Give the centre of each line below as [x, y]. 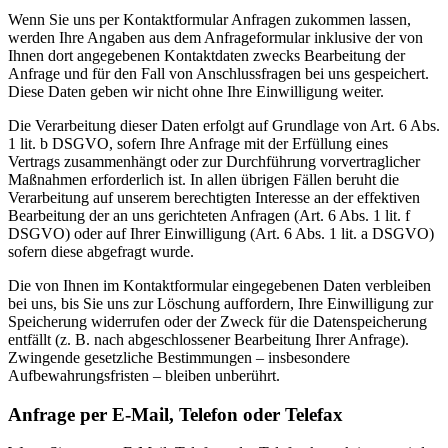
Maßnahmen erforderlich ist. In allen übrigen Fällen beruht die [203, 179]
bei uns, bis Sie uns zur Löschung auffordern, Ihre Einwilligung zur [220, 303]
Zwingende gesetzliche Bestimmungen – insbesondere [179, 357]
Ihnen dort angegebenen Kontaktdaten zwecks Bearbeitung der [206, 55]
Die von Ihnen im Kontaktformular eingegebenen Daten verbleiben [219, 285]
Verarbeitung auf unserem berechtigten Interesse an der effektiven [214, 197]
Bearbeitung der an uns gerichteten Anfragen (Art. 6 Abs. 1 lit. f [209, 215]
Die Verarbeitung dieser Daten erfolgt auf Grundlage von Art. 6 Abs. [224, 125]
